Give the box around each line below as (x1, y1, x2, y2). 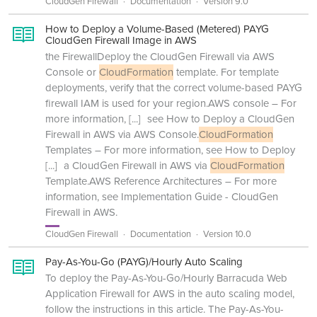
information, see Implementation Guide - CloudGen (45, 189, 278, 204)
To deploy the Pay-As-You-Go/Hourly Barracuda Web (45, 270, 287, 286)
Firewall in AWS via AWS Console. (45, 127, 199, 142)
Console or (45, 64, 99, 80)
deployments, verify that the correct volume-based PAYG (45, 80, 302, 96)
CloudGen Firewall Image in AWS (45, 33, 197, 48)
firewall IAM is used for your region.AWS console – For (45, 96, 296, 111)
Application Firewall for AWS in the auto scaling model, (45, 286, 294, 301)
